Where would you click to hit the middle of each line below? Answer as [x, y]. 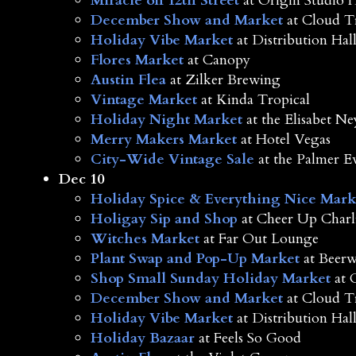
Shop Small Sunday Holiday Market [210, 279]
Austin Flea [128, 80]
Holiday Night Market [166, 120]
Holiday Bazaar [142, 339]
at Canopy [217, 60]
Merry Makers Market [163, 140]
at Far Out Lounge [259, 239]
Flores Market [137, 60]
